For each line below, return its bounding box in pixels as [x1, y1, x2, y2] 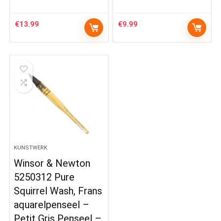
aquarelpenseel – [14, 199, 90, 211]
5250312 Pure [14, 171, 75, 183]
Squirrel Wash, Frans [14, 185, 103, 197]
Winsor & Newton [14, 157, 91, 169]
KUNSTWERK [14, 145, 48, 151]
